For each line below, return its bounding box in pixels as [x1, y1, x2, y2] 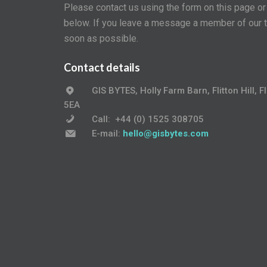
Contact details [64, 61, 140, 74]
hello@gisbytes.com [123, 128, 209, 139]
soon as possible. [64, 33, 138, 44]
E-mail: [92, 128, 123, 139]
